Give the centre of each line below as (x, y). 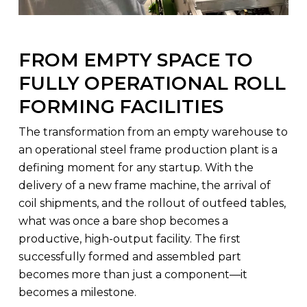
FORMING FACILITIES (121, 106)
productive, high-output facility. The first (129, 238)
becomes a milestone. (77, 292)
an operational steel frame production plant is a (148, 149)
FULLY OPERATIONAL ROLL (152, 83)
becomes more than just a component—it (133, 274)
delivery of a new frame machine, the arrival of (144, 185)
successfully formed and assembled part (130, 256)
